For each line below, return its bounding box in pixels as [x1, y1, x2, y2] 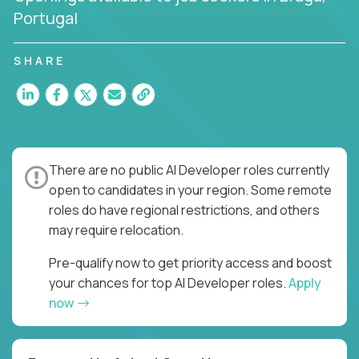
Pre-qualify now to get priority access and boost [49, 253, 332, 272]
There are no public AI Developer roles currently [49, 160, 329, 179]
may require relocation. [49, 220, 184, 239]
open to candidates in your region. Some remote [49, 180, 332, 199]
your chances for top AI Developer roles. [49, 273, 288, 292]
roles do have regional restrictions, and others [49, 200, 320, 219]
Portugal [14, 6, 78, 29]
